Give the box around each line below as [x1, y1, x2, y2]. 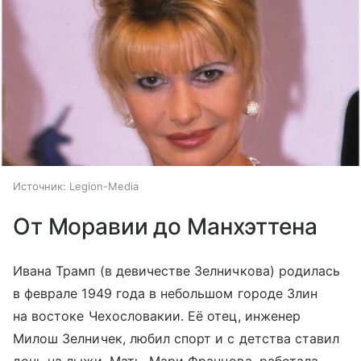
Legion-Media [69, 179, 139, 193]
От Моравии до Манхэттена [13, 212, 317, 240]
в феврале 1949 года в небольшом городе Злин [13, 284, 318, 301]
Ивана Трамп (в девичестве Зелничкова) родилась [13, 262, 341, 279]
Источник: [13, 179, 66, 193]
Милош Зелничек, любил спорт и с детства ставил [13, 330, 340, 346]
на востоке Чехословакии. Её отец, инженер [13, 307, 301, 324]
